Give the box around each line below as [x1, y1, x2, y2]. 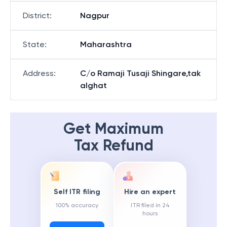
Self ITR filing [54, 187, 100, 197]
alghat [80, 81, 107, 90]
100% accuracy [56, 202, 98, 209]
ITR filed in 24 [130, 202, 170, 209]
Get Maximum [63, 120, 164, 138]
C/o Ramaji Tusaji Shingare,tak [80, 68, 201, 78]
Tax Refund [73, 136, 154, 155]
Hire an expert [124, 187, 176, 197]
